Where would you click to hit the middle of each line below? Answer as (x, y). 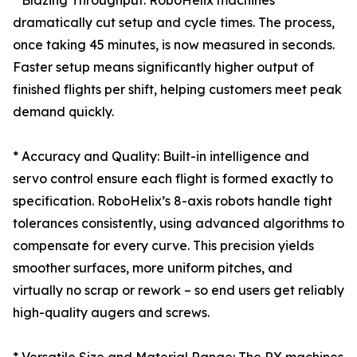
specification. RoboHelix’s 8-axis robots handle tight (173, 201)
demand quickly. (63, 112)
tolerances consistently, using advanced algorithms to (178, 224)
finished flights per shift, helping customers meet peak (177, 90)
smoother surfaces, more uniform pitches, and (153, 268)
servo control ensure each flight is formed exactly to (173, 179)
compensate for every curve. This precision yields (163, 246)
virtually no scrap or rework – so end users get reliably (178, 290)
